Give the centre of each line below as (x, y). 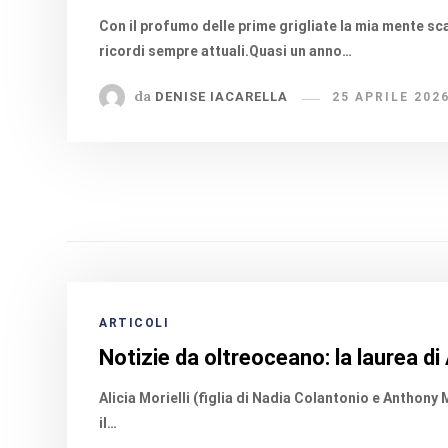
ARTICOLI (134, 323)
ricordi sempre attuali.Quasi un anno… (226, 51)
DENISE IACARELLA (222, 97)
